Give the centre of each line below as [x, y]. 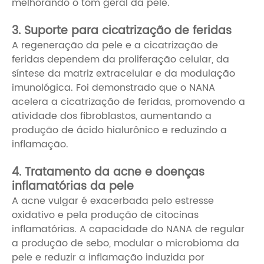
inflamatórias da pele [73, 187]
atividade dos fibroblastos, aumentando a [112, 116]
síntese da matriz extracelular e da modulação [123, 74]
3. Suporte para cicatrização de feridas [122, 31]
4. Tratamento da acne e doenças [108, 173]
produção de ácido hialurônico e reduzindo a [119, 131]
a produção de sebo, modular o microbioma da [126, 244]
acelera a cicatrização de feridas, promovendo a [128, 102]
